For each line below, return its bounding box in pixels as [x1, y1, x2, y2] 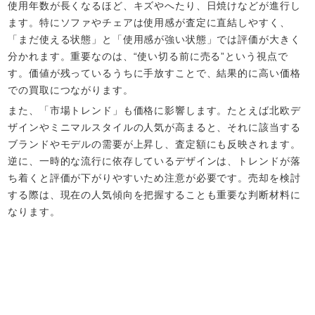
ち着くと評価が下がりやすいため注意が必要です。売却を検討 [8, 172, 301, 184]
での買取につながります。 [8, 84, 134, 96]
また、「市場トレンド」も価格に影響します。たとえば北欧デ [8, 104, 301, 116]
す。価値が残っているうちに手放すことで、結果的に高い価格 [8, 67, 301, 79]
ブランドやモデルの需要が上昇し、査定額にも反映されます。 [8, 138, 301, 150]
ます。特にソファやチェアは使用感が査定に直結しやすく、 [8, 16, 290, 28]
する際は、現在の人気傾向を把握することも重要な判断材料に [8, 188, 301, 200]
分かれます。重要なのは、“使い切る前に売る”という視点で [8, 50, 288, 62]
